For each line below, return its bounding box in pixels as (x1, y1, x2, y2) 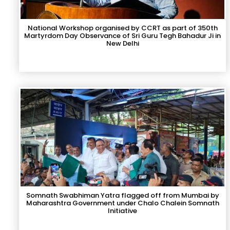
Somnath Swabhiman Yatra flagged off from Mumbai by (26, 190, 219, 200)
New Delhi (106, 39, 139, 48)
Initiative (108, 206, 138, 216)
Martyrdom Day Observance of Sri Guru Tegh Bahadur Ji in (24, 31, 221, 41)
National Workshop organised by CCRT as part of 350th (27, 23, 218, 33)
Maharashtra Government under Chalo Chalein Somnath (26, 198, 219, 208)
